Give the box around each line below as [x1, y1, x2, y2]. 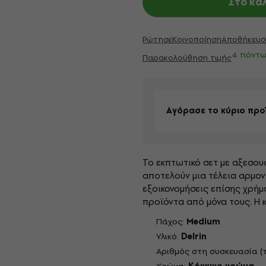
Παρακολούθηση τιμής [142, 52, 232, 64]
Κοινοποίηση [172, 33, 221, 46]
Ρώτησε [142, 33, 172, 46]
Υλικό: [156, 230, 181, 243]
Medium [186, 215, 220, 229]
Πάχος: [156, 215, 186, 229]
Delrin [181, 230, 207, 243]
